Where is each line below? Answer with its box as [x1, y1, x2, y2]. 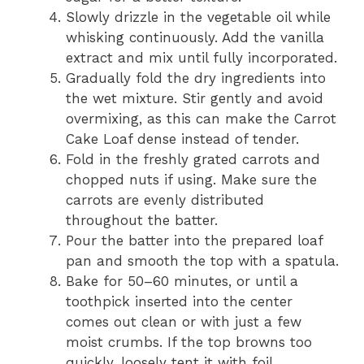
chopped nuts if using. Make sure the [66, 171, 317, 188]
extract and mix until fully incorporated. [66, 49, 337, 66]
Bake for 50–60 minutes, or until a [66, 272, 298, 289]
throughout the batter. [66, 211, 218, 228]
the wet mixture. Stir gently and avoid [66, 89, 323, 106]
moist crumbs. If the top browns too [66, 333, 312, 350]
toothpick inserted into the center [66, 292, 292, 310]
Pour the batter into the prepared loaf [66, 232, 323, 249]
